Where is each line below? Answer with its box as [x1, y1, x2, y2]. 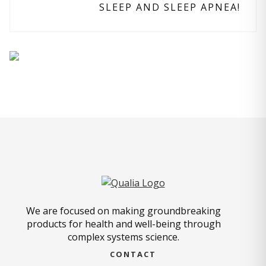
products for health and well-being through [26, 217, 221, 230]
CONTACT [110, 248, 156, 259]
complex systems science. [68, 230, 179, 243]
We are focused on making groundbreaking [26, 204, 221, 217]
